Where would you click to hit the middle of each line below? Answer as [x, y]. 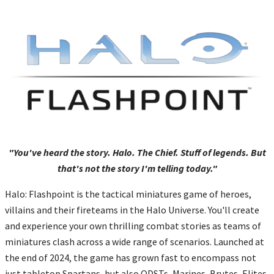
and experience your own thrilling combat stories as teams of [133, 226]
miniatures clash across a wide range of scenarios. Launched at [135, 242]
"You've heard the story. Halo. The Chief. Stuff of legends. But [137, 153]
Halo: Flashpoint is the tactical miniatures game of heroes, [128, 194]
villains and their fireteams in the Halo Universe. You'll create [132, 210]
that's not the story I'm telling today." [137, 168]
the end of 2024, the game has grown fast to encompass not [131, 258]
